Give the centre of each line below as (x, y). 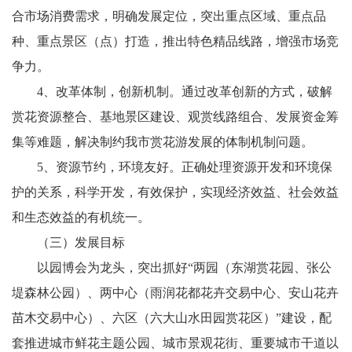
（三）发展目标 (81, 242)
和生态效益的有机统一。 (93, 217)
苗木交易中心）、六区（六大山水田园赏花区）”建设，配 (172, 318)
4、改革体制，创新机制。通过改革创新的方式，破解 (172, 92)
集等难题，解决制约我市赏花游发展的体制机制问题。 (175, 142)
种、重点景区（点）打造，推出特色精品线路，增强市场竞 (175, 41)
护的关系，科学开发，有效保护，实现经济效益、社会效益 (175, 192)
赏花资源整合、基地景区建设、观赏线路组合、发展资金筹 (175, 117)
